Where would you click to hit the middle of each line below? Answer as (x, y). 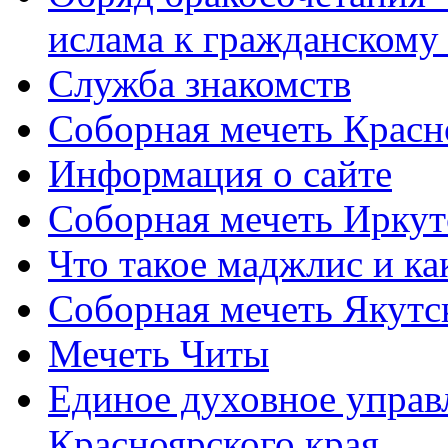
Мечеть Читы (158, 353)
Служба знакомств (199, 83)
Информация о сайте (220, 173)
